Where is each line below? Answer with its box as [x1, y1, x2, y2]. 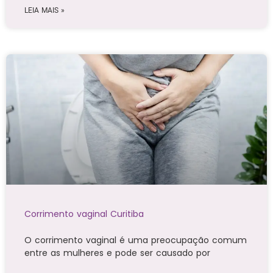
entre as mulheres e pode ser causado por [24, 247, 210, 260]
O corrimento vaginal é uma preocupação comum [24, 234, 247, 247]
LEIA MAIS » [24, 6, 65, 15]
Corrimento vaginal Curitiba [24, 208, 144, 221]
